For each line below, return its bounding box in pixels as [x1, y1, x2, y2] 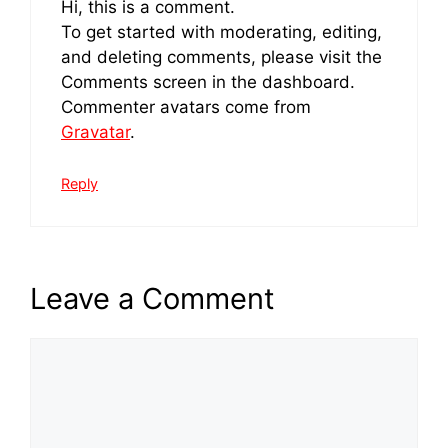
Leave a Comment [30, 281, 275, 317]
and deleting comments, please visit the [61, 47, 382, 68]
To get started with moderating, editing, [61, 22, 382, 43]
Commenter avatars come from [61, 97, 311, 118]
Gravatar [61, 122, 130, 143]
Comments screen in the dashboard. [61, 72, 355, 93]
